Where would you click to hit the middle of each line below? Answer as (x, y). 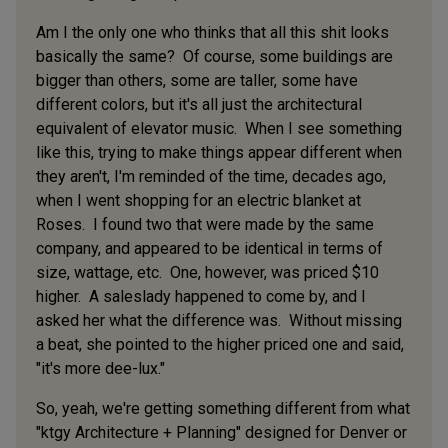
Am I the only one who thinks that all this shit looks (212, 32)
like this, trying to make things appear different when (219, 152)
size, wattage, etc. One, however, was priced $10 (207, 272)
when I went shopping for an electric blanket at (198, 200)
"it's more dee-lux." (106, 368)
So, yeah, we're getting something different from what (223, 408)
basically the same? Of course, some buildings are (214, 56)
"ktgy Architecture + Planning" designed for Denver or (221, 432)
